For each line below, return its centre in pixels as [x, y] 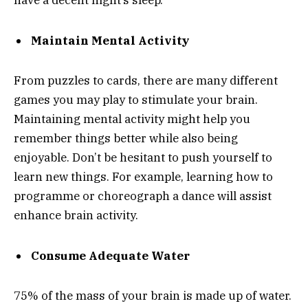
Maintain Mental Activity [110, 40]
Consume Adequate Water [110, 255]
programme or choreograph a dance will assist [143, 196]
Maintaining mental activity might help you [132, 119]
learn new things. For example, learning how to [143, 177]
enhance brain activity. [76, 216]
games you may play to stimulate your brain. [136, 100]
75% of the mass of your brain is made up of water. [154, 296]
